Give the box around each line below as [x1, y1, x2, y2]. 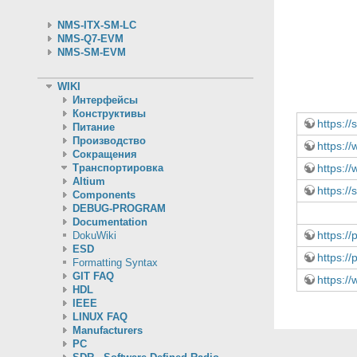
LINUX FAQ [72, 312, 127, 324]
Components [72, 190, 135, 202]
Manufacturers [72, 325, 143, 337]
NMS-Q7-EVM [57, 33, 124, 45]
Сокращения [72, 149, 137, 161]
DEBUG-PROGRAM [72, 203, 166, 215]
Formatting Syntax [72, 257, 158, 269]
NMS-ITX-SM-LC [57, 19, 136, 31]
